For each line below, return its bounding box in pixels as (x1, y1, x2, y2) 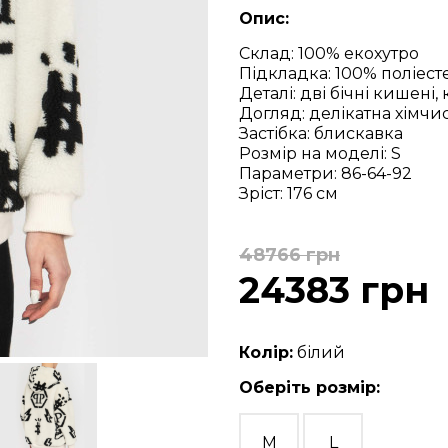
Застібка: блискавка (239, 124, 403, 143)
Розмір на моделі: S (239, 144, 401, 163)
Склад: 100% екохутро (239, 44, 419, 63)
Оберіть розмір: (239, 378, 380, 397)
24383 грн (239, 268, 429, 312)
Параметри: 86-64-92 (239, 164, 412, 183)
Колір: (239, 343, 293, 362)
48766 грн (239, 244, 340, 266)
